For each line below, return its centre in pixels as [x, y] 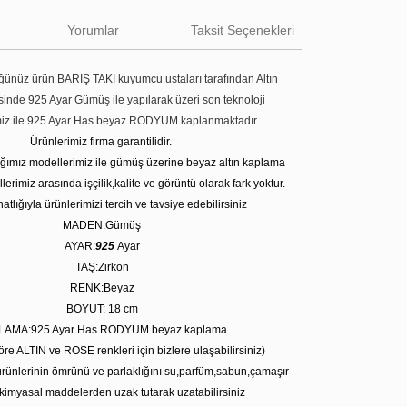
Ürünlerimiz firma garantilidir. [102, 142]
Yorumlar [93, 30]
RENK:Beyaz [102, 288]
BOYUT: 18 [93, 309]
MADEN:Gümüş [102, 225]
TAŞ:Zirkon [102, 267]
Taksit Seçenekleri [243, 30]
